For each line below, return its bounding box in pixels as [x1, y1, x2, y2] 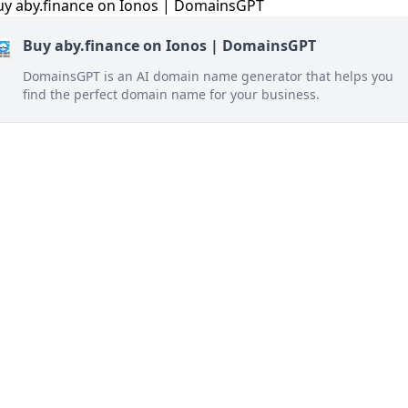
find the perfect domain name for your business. [23, 86, 320, 103]
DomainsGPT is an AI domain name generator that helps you [23, 67, 393, 85]
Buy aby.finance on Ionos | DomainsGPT [23, 36, 316, 56]
